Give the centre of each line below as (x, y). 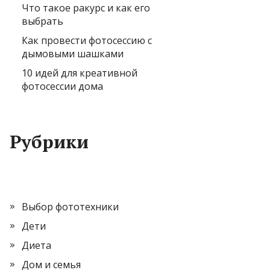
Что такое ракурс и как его (86, 8)
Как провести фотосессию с (87, 40)
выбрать (42, 21)
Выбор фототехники (70, 207)
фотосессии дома (62, 86)
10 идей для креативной (80, 73)
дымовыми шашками (73, 54)
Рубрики (49, 142)
